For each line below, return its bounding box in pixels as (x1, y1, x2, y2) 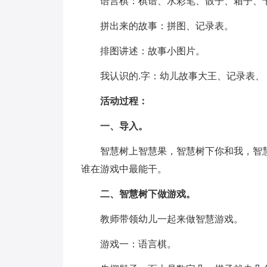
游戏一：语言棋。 (81, 239, 176, 249)
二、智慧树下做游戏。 (100, 189, 195, 199)
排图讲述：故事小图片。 (81, 46, 205, 56)
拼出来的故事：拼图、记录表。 (81, 21, 234, 31)
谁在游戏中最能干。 (81, 164, 167, 174)
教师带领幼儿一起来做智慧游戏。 (81, 214, 243, 224)
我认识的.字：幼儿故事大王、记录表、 (81, 71, 265, 81)
